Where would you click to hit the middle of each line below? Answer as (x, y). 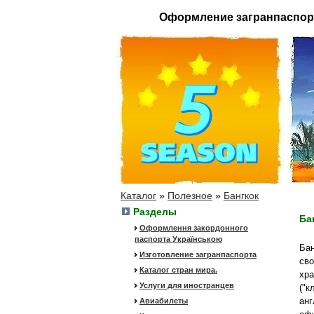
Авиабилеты (164, 301)
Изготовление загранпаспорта (198, 254)
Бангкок (241, 196)
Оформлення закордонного (194, 228)
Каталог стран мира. (178, 270)
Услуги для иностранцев (187, 285)
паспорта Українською (178, 239)
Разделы (155, 212)
